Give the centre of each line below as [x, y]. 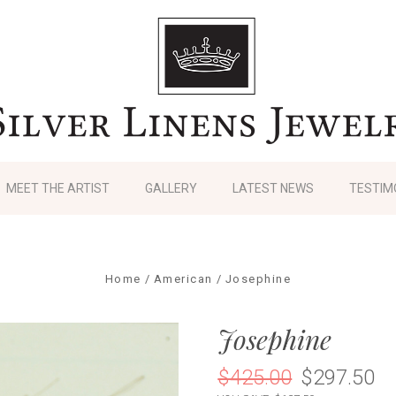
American [183, 278]
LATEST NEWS [273, 188]
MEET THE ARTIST [58, 188]
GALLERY [171, 188]
